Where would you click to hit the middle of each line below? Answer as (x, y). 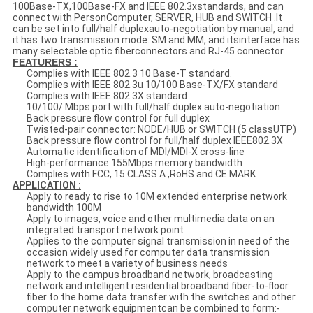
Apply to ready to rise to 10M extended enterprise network (156, 197)
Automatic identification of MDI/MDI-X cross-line (135, 152)
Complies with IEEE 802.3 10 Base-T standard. (129, 74)
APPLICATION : (46, 185)
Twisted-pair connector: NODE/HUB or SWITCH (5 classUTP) (161, 130)
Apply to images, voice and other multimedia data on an (150, 219)
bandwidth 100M (64, 208)
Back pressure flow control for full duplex (118, 118)
